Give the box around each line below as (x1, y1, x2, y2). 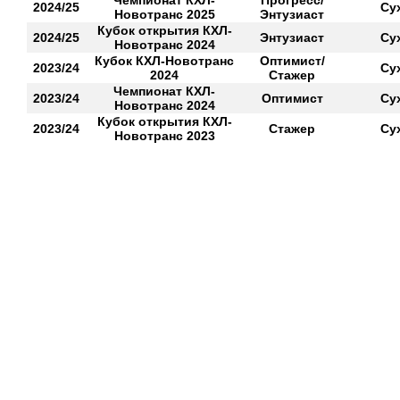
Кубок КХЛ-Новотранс (95, 54, 234, 68)
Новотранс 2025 (113, 7, 215, 21)
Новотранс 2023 (113, 129, 215, 143)
